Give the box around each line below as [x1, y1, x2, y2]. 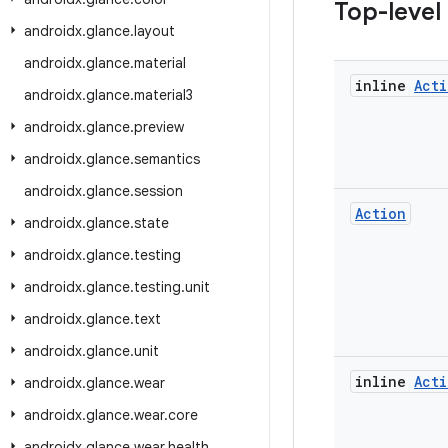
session [134, 182, 183, 200]
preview [134, 118, 184, 136]
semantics [134, 150, 200, 168]
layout [134, 22, 175, 40]
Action [355, 204, 406, 223]
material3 [134, 86, 193, 104]
